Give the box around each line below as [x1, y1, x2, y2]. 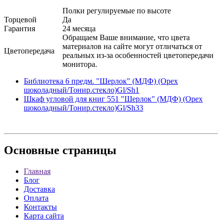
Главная [24, 167, 51, 176]
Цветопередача [4, 46, 55, 55]
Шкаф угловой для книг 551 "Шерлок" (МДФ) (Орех [24, 94, 203, 103]
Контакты [24, 203, 57, 212]
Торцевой [4, 15, 37, 24]
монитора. [62, 59, 97, 68]
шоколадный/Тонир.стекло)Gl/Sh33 [24, 103, 143, 112]
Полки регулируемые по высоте [62, 6, 171, 15]
